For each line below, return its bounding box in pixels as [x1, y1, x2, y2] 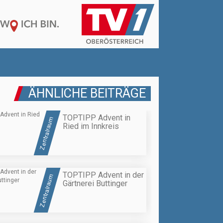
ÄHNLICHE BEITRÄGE [28, 86, 146, 101]
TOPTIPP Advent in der [63, 170, 144, 180]
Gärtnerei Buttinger [63, 178, 127, 188]
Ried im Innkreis [63, 121, 119, 131]
